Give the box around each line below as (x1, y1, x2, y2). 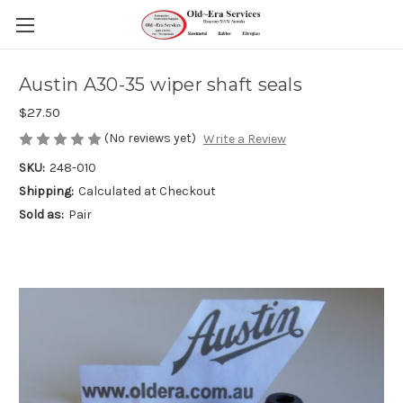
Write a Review (202, 131, 286, 148)
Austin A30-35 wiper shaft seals (19, 74, 302, 96)
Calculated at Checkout (77, 184, 216, 200)
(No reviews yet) (104, 130, 196, 146)
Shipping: (19, 184, 74, 200)
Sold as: (19, 207, 64, 223)
